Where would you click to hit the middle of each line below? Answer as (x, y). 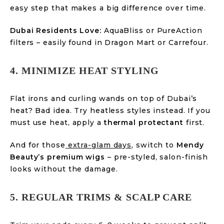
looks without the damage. (64, 169)
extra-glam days (98, 145)
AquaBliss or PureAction (152, 30)
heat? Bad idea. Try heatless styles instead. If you (110, 110)
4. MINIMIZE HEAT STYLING (84, 70)
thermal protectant (143, 122)
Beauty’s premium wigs (57, 157)
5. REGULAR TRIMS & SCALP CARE (101, 197)
